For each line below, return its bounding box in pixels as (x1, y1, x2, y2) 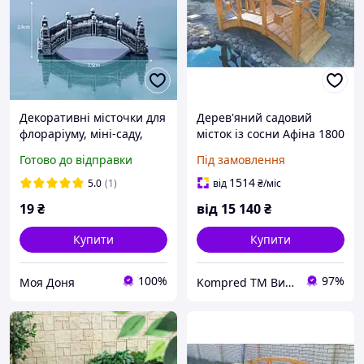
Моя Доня (19, 274, 75, 290)
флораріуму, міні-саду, (19, 126, 143, 142)
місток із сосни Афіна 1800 (197, 126, 344, 142)
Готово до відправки (19, 152, 132, 168)
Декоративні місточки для (19, 110, 166, 126)
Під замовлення (197, 152, 285, 168)
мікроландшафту (19, 142, 114, 158)
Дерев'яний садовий (197, 110, 312, 126)
